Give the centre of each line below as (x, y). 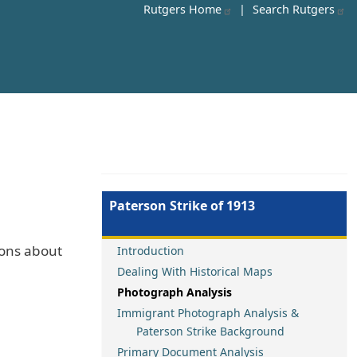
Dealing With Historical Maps (195, 271)
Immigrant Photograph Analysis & (208, 313)
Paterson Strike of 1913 (182, 206)
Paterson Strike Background (201, 331)
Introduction (151, 251)
